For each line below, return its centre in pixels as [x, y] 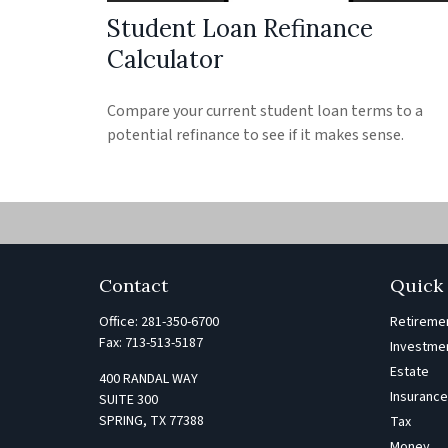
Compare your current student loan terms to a [265, 110]
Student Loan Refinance [240, 28]
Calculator [165, 59]
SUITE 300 [128, 400]
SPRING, [122, 421]
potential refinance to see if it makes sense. [255, 134]
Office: [119, 322]
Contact [133, 285]
